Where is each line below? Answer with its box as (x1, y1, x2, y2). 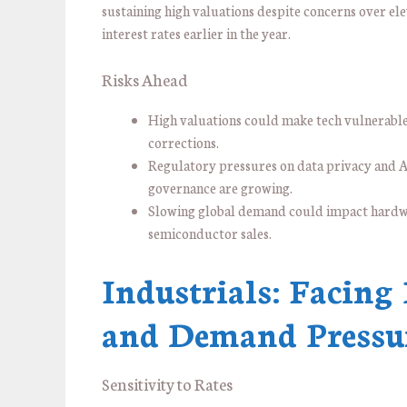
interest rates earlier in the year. (102, 24, 291, 44)
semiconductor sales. (148, 223, 272, 243)
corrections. (148, 132, 219, 152)
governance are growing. (148, 177, 293, 197)
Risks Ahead (102, 66, 187, 91)
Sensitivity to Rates (102, 372, 233, 396)
